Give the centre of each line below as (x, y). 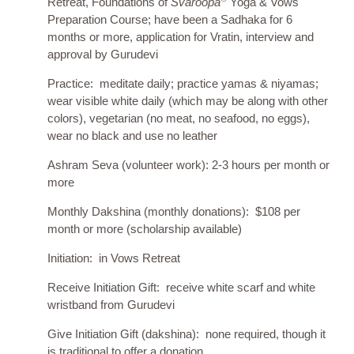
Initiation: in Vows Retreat (114, 258)
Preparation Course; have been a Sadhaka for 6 (170, 20)
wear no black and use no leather (132, 136)
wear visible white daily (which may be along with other (188, 101)
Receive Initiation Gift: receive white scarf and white (181, 288)
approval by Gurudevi (103, 55)
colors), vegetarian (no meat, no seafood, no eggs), (179, 119)
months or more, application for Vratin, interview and (181, 37)
